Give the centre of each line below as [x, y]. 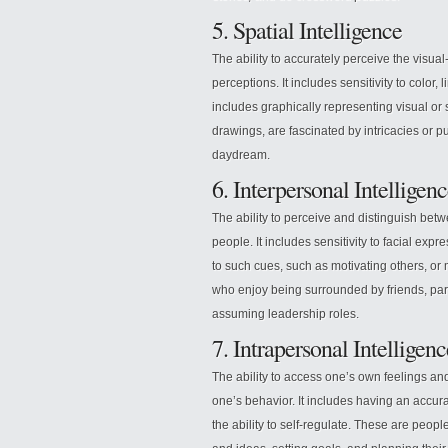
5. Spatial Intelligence [307, 30]
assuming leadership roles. [285, 314]
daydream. [241, 155]
